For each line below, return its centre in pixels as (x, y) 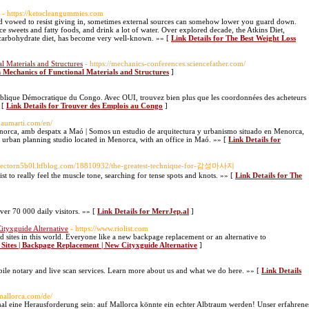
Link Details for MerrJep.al (143, 211)
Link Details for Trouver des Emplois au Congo (84, 106)
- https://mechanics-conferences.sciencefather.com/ (165, 63)
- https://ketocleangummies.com (53, 13)
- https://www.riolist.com (109, 228)
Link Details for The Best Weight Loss (233, 38)
